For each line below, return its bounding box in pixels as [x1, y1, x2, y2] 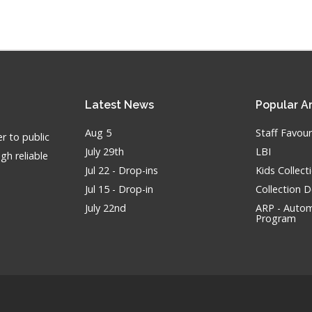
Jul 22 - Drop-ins [84, 164, 158, 177]
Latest [84, 98, 124, 111]
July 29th [84, 145, 124, 158]
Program [256, 212, 297, 225]
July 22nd [84, 201, 126, 214]
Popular [256, 98, 302, 111]
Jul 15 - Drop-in [84, 182, 153, 196]
